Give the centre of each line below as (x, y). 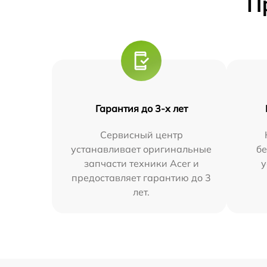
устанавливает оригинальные (142, 149)
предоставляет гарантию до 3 (142, 177)
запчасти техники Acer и (141, 163)
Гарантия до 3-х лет (141, 108)
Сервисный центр (141, 134)
